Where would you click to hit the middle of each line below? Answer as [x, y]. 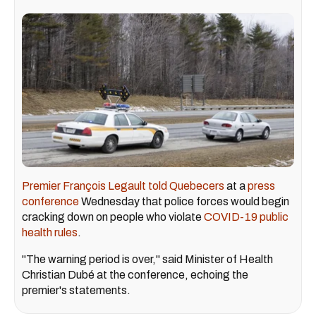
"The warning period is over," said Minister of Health [147, 259]
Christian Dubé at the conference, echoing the [135, 274]
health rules [50, 232]
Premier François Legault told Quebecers [123, 186]
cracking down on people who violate [113, 217]
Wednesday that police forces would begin [184, 201]
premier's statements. [76, 290]
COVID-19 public [246, 217]
